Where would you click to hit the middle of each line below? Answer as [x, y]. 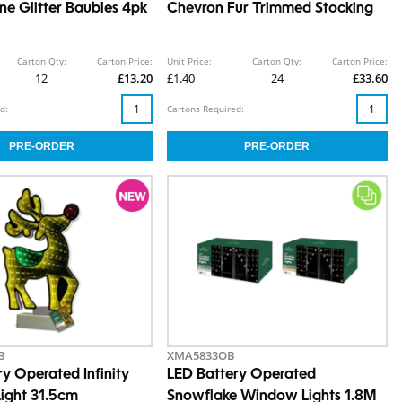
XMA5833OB [201, 356]
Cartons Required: [205, 109]
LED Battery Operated [241, 376]
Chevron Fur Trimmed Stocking [270, 9]
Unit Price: [189, 61]
